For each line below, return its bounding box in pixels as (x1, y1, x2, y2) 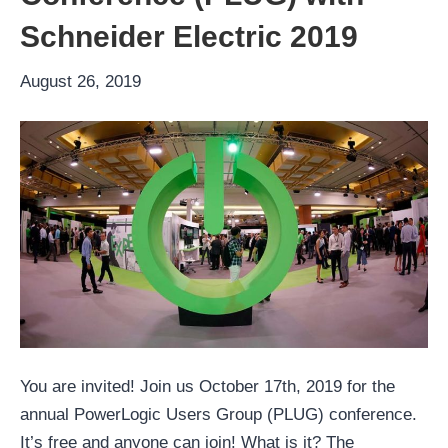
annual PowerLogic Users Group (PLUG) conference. (20, 405, 417, 425)
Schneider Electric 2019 (20, 20, 358, 54)
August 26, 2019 (20, 72, 141, 92)
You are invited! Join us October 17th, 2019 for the (20, 377, 395, 397)
